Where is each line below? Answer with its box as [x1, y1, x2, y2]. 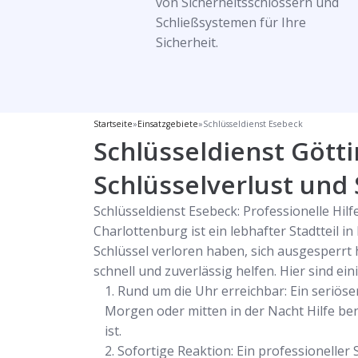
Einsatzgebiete [137, 118, 198, 129]
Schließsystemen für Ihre [155, 14, 306, 31]
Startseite [93, 118, 133, 129]
